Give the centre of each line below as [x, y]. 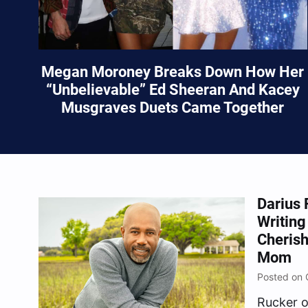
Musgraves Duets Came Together [173, 108]
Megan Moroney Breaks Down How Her [173, 72]
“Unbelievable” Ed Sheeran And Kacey [173, 90]
